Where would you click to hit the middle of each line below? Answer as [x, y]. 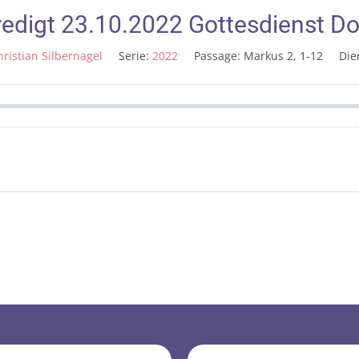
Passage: [217, 56]
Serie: [133, 56]
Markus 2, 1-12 [283, 56]
